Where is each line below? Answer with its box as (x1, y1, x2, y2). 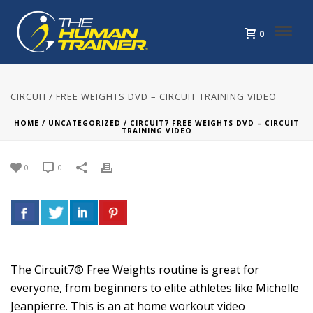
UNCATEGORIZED (48, 118, 121, 128)
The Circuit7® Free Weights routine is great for (10, 262, 259, 277)
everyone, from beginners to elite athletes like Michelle (10, 280, 299, 296)
